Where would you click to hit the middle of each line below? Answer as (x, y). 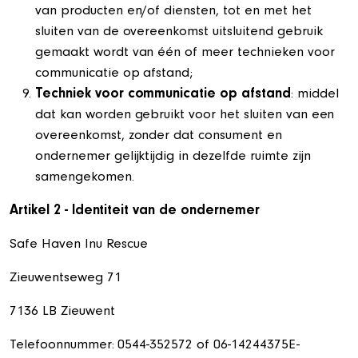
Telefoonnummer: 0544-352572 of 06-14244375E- (155, 346)
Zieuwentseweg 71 (66, 279)
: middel (314, 95)
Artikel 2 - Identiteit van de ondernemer (135, 212)
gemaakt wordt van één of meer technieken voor (185, 54)
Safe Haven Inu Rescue (79, 245)
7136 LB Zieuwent (62, 312)
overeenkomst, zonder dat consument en (159, 137)
